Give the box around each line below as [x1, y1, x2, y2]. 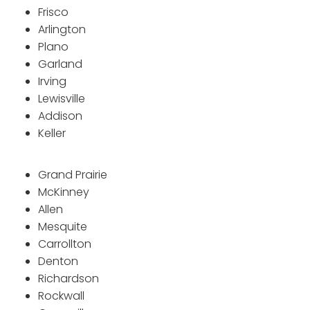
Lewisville [38, 90, 85, 107]
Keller [38, 125, 66, 141]
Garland [38, 55, 82, 72]
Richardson [38, 270, 99, 286]
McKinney [38, 183, 89, 200]
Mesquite [38, 218, 87, 235]
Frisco [38, 3, 69, 20]
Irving [38, 73, 66, 89]
